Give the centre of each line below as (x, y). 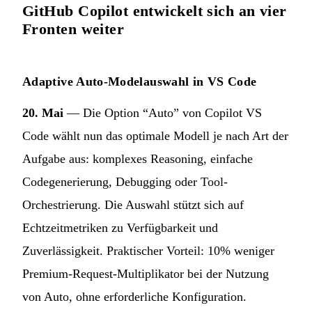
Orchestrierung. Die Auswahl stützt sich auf (133, 204)
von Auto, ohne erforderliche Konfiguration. (134, 296)
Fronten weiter (73, 29)
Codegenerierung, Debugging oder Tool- (125, 181)
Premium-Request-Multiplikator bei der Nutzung (146, 273)
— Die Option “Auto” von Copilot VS (163, 112)
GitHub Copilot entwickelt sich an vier (155, 10)
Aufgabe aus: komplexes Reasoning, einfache (138, 158)
